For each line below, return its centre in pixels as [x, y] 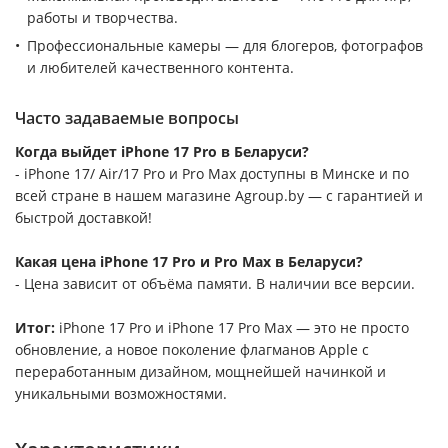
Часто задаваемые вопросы [127, 117]
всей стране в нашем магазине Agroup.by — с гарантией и [219, 195]
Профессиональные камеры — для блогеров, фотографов [225, 45]
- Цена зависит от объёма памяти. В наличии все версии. [215, 283]
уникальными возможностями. [121, 393]
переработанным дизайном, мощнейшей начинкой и [200, 371]
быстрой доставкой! [83, 217]
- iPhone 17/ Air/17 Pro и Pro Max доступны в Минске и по [212, 173]
